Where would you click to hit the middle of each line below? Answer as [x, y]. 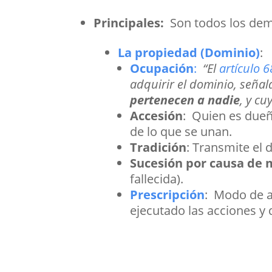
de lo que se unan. [181, 132]
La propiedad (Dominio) [189, 53]
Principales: [132, 23]
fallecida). [157, 179]
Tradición [158, 148]
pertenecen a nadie [185, 100]
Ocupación [162, 69]
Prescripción [168, 195]
